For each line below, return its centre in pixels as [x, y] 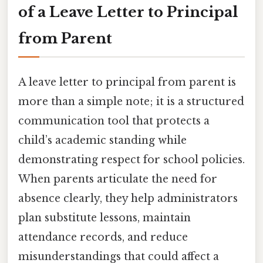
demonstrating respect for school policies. [131, 159]
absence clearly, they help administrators [128, 198]
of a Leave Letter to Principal [128, 12]
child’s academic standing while [102, 140]
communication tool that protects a [114, 121]
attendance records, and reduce [103, 237]
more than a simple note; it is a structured [131, 101]
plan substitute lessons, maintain [104, 218]
